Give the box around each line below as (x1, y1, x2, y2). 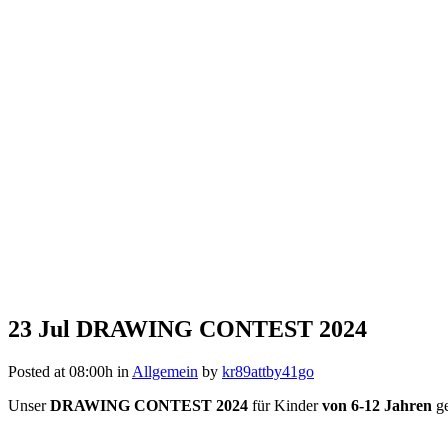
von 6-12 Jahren (322, 396, 432, 414)
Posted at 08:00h (8, 362, 113, 380)
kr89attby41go (222, 362, 314, 380)
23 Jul (8, 315, 70, 342)
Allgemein (132, 362, 198, 380)
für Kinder (252, 396, 322, 414)
